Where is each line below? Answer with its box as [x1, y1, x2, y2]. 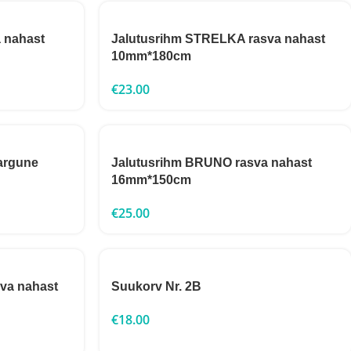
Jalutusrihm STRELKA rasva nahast [111, 32, 325, 45]
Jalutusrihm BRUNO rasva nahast [111, 156, 312, 169]
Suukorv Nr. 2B [111, 280, 201, 293]
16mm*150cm [111, 173, 191, 186]
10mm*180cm [111, 49, 191, 63]
